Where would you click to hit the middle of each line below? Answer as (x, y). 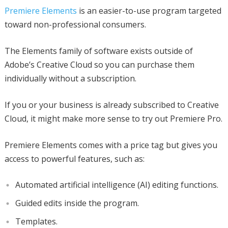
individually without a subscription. (70, 78)
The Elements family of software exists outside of (98, 51)
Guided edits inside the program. (77, 203)
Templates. (36, 221)
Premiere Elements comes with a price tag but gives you (111, 145)
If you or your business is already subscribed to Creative (111, 105)
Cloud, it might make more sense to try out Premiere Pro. (113, 118)
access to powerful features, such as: (74, 159)
